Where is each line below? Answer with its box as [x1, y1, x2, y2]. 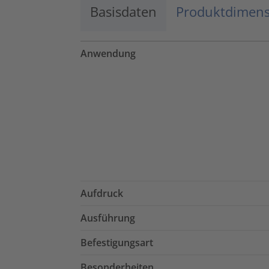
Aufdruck [80, 187, 123, 201]
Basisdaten [90, 2, 157, 21]
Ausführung [80, 211, 135, 225]
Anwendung [80, 47, 136, 61]
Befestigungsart [80, 236, 153, 250]
